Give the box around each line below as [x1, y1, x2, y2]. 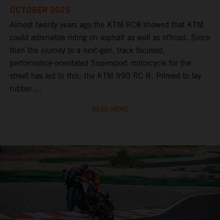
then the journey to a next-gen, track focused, [10, 46, 165, 55]
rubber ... [10, 84, 42, 94]
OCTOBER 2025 [10, 5, 70, 16]
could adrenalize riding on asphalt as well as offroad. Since [10, 33, 210, 43]
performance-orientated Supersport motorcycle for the [10, 58, 191, 68]
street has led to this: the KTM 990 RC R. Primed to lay [10, 71, 201, 81]
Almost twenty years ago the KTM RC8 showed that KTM [10, 20, 203, 30]
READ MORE [92, 106, 128, 114]
